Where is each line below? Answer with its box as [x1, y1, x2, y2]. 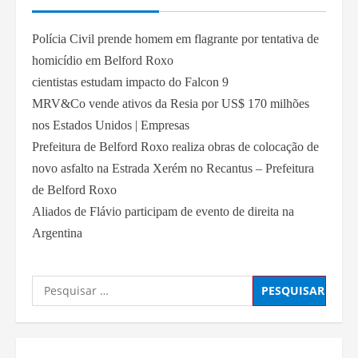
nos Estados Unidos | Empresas [32, 117, 189, 132]
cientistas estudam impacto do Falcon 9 [32, 74, 229, 89]
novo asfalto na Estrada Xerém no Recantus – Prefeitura [32, 161, 314, 175]
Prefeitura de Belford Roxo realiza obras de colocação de [32, 139, 319, 153]
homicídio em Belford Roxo [32, 53, 173, 67]
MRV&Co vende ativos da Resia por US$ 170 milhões [32, 96, 309, 110]
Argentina [32, 225, 82, 240]
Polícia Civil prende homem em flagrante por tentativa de [32, 31, 319, 46]
